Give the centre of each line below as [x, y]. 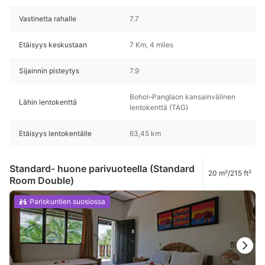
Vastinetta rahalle [48, 19]
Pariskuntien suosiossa [67, 201]
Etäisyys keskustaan [53, 45]
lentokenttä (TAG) [159, 108]
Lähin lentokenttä [48, 102]
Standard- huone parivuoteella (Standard [102, 168]
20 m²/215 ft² [230, 173]
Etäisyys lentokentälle [55, 134]
